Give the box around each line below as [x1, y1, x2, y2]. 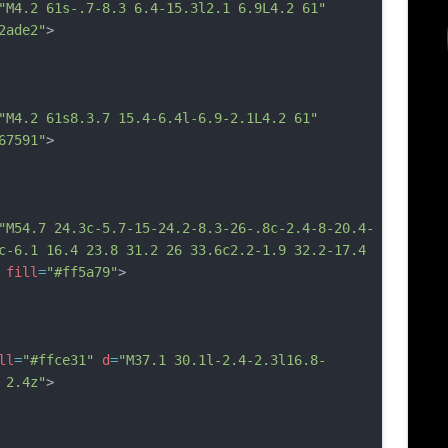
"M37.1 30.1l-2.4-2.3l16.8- [118, 352, 326, 368]
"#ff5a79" [46, 264, 118, 280]
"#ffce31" [22, 352, 94, 368]
